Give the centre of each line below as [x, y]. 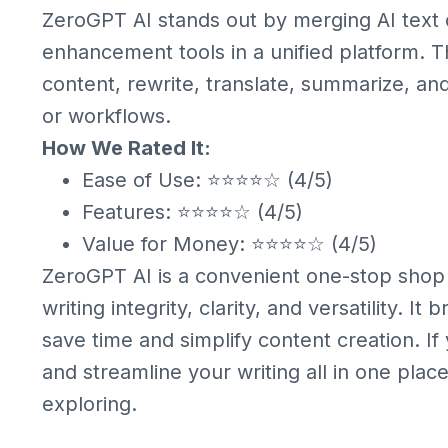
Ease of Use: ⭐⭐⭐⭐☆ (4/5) [207, 180]
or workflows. [106, 116]
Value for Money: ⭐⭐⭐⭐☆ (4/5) [229, 244]
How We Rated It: [126, 148]
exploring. [89, 404]
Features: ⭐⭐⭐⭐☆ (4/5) [192, 212]
